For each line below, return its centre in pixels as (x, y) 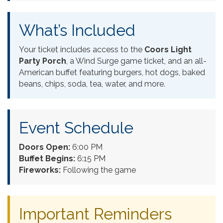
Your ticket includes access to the (82, 49)
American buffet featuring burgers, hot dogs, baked (112, 72)
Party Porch (43, 61)
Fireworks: (40, 170)
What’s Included (77, 30)
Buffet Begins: (47, 158)
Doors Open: (45, 147)
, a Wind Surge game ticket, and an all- (136, 61)
